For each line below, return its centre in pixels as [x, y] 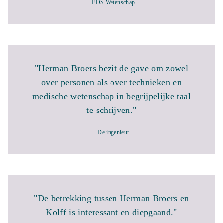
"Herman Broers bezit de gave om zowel [111, 68]
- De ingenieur [111, 132]
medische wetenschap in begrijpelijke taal [111, 96]
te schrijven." [111, 110]
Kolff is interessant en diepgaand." [111, 212]
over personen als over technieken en [111, 82]
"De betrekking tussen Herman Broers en [111, 198]
